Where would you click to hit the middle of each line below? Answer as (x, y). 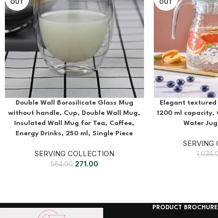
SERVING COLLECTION (74, 153)
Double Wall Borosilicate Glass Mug (74, 102)
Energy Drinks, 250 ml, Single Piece (74, 133)
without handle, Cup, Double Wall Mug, (74, 113)
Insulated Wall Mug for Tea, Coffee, (74, 123)
